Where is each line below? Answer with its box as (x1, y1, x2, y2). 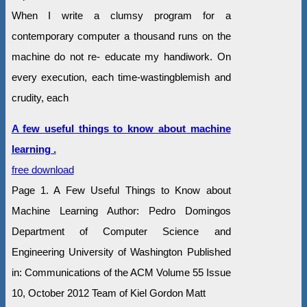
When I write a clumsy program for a (11, 10, 231, 22)
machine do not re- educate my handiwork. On (11, 51, 231, 63)
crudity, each (11, 92, 69, 104)
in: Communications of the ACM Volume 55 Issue (11, 267, 231, 279)
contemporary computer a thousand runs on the (11, 30, 231, 42)
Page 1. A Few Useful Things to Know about (11, 184, 231, 197)
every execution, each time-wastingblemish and (11, 71, 231, 84)
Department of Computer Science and (11, 225, 231, 238)
